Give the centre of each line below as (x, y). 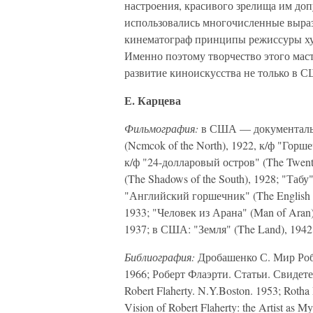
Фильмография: (161, 128)
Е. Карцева (153, 100)
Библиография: (160, 257)
